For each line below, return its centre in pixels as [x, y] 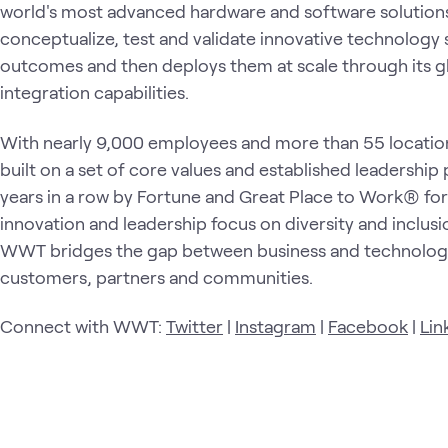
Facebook [368, 326]
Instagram [275, 326]
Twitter [194, 326]
